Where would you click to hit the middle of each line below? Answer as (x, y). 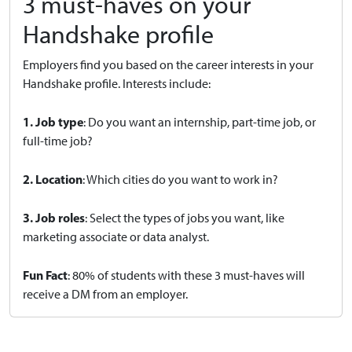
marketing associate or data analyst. (116, 236)
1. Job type (53, 121)
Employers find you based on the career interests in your (168, 64)
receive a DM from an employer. (105, 294)
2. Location (53, 179)
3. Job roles (54, 217)
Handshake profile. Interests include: (117, 83)
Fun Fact (45, 275)
